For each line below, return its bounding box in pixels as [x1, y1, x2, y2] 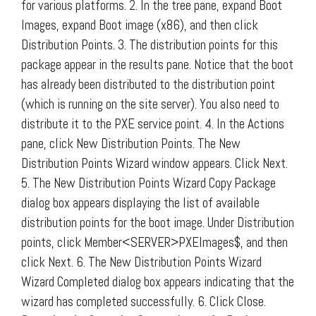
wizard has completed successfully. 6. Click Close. [21, 292, 266, 310]
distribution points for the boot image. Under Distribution [21, 213, 294, 231]
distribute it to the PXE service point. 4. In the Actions [21, 114, 284, 133]
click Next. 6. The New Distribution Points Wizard [21, 253, 262, 271]
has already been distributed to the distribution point [21, 75, 275, 93]
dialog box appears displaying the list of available [21, 193, 260, 212]
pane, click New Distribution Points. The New [21, 134, 241, 152]
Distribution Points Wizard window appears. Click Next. [21, 154, 288, 172]
